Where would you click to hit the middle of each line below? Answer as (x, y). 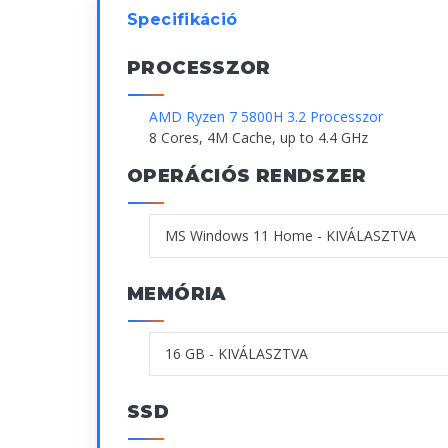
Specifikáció (182, 19)
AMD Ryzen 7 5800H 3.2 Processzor (266, 116)
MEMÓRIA (177, 293)
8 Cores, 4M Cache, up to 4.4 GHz (258, 137)
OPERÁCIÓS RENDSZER (247, 175)
